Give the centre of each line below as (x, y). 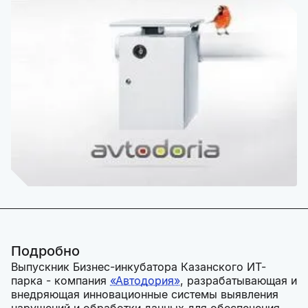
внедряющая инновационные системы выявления (145, 295)
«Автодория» (145, 281)
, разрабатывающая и (239, 281)
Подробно (45, 251)
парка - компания (60, 281)
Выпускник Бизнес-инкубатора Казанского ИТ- (139, 267)
